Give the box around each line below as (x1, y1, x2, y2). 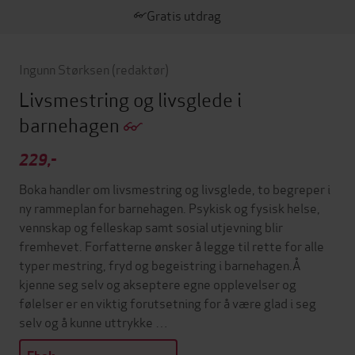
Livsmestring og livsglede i (19, 84, 242, 113)
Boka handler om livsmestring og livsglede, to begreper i (19, 178, 330, 197)
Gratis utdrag (147, 5, 221, 24)
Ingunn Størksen (19, 59, 109, 78)
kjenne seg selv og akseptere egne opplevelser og (19, 273, 296, 292)
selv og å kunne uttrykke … (19, 311, 168, 330)
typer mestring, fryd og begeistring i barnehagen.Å (19, 254, 301, 273)
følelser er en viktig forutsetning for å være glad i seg (19, 292, 316, 311)
